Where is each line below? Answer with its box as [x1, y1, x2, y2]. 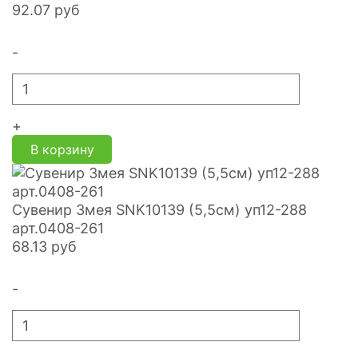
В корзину [30, 141, 94, 157]
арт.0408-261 [12, 220, 104, 237]
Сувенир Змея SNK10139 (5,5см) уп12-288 [12, 201, 307, 218]
